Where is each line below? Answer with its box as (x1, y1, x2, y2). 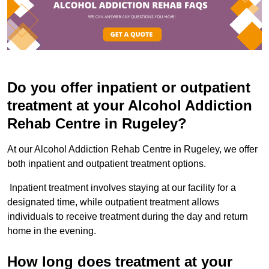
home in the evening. (7, 226, 96, 237)
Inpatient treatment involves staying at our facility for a (7, 183, 236, 193)
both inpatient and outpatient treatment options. (7, 159, 206, 169)
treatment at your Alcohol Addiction (7, 97, 252, 114)
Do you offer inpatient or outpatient (7, 79, 250, 96)
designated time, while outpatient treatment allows (7, 197, 219, 208)
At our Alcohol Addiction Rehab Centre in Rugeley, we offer (7, 144, 258, 155)
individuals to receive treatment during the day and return (7, 211, 248, 222)
